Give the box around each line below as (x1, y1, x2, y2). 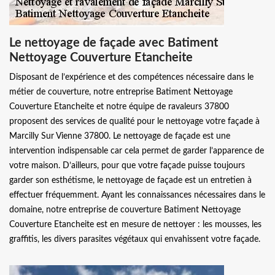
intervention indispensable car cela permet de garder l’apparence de (9, 147, 264, 155)
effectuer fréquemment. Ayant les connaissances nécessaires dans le (9, 191, 265, 199)
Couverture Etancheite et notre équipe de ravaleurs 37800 (9, 103, 229, 111)
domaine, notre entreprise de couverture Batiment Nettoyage (9, 206, 241, 214)
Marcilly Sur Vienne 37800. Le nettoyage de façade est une (9, 132, 230, 141)
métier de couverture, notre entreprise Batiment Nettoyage (9, 88, 233, 96)
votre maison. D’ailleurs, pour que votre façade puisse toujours (9, 161, 245, 170)
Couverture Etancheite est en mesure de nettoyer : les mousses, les (9, 220, 261, 229)
